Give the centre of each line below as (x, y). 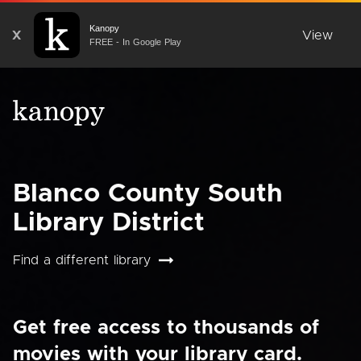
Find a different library (82, 260)
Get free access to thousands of (166, 328)
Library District (109, 223)
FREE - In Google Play (135, 41)
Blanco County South (148, 194)
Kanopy (104, 28)
